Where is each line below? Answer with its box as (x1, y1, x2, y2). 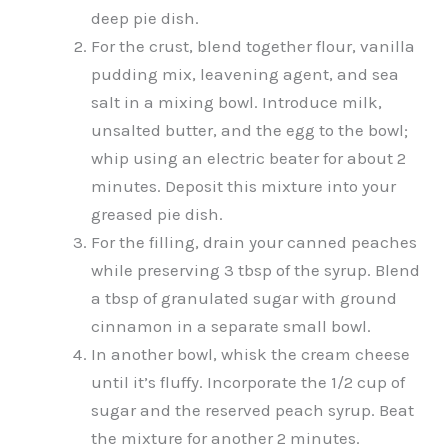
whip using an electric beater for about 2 (91, 147, 406, 168)
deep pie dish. (91, 7, 199, 28)
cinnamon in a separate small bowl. (91, 315, 371, 336)
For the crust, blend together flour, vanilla (91, 35, 415, 56)
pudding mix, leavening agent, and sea (91, 63, 399, 84)
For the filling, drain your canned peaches (91, 231, 417, 252)
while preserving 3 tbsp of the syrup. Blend (91, 259, 420, 280)
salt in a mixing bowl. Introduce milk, (91, 91, 382, 112)
